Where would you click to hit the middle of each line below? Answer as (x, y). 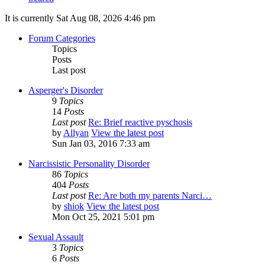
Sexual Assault (56, 237)
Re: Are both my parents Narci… (150, 196)
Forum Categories (62, 38)
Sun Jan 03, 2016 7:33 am (101, 144)
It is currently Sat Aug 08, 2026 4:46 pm (80, 18)
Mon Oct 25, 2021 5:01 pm (103, 217)
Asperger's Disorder (66, 91)
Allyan (76, 133)
